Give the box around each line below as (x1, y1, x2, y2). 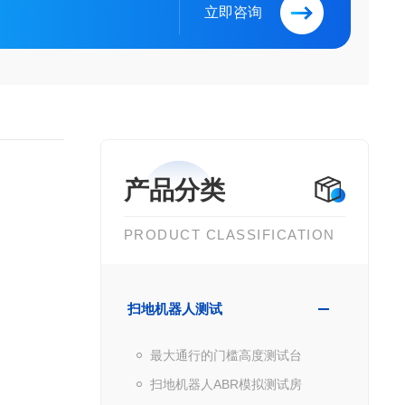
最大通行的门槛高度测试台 (149, 348, 302, 363)
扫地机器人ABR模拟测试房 (149, 377, 302, 391)
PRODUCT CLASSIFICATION (123, 227, 335, 242)
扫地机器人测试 (127, 301, 222, 316)
